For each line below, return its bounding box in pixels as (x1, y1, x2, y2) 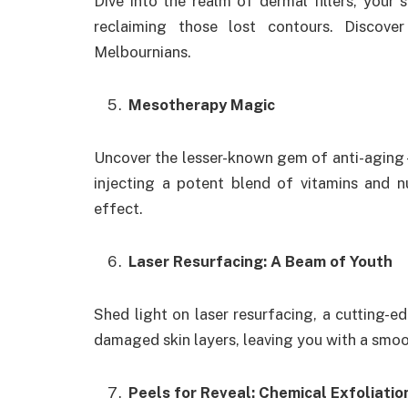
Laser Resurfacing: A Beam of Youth (128, 251, 393, 270)
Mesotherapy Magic (128, 96, 275, 114)
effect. (94, 199, 143, 218)
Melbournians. (94, 43, 191, 62)
